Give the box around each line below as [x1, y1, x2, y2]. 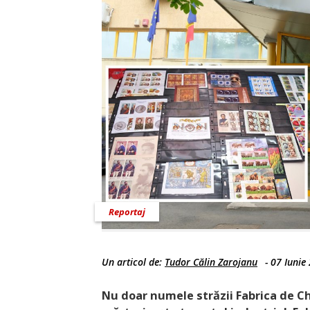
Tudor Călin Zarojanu [165, 255, 257, 269]
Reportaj [109, 206, 145, 219]
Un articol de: [102, 255, 165, 269]
